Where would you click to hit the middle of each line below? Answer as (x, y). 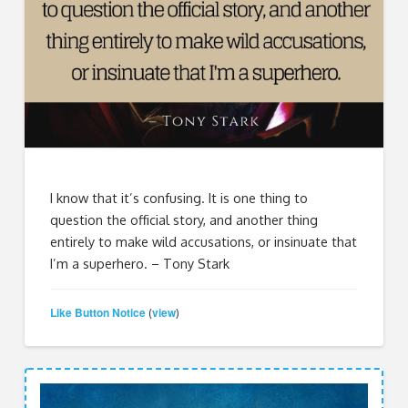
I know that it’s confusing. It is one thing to (179, 198)
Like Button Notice (98, 312)
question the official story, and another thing (184, 220)
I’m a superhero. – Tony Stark (140, 264)
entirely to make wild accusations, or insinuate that (204, 242)
